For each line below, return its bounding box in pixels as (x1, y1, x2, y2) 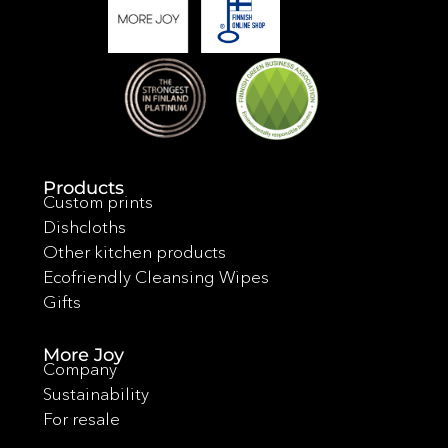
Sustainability (42, 382, 149, 404)
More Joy (42, 343, 124, 366)
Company (42, 357, 117, 379)
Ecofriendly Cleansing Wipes (42, 266, 269, 288)
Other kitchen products (42, 241, 226, 263)
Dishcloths (42, 216, 126, 238)
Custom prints (42, 191, 153, 213)
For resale (42, 407, 120, 429)
